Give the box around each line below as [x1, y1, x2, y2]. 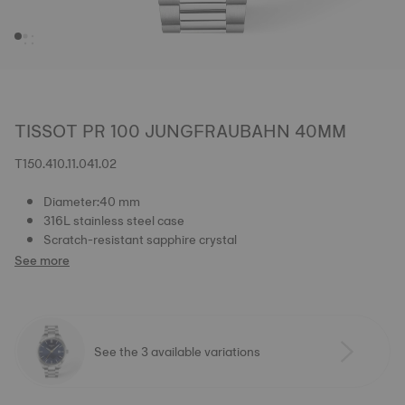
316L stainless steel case [43, 210, 184, 231]
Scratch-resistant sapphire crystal [43, 229, 237, 250]
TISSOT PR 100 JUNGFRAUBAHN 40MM [14, 116, 346, 146]
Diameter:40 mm [43, 191, 140, 212]
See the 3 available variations [94, 340, 260, 363]
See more [14, 250, 70, 271]
